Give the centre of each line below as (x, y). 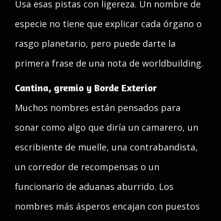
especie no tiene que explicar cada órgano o (108, 24)
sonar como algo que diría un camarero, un (107, 127)
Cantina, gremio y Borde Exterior (86, 88)
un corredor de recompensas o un (87, 167)
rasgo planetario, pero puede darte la (95, 43)
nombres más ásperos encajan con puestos (107, 206)
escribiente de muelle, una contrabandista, (106, 147)
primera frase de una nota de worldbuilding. (109, 63)
